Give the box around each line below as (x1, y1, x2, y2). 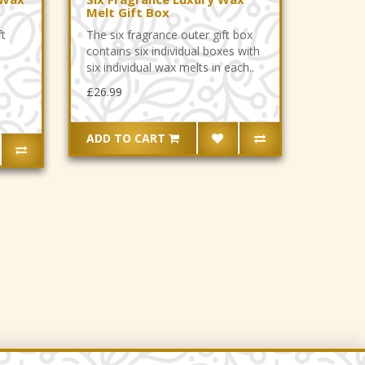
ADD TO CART (86, 130, 166, 146)
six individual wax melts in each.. (86, 59, 254, 75)
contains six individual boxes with (86, 42, 260, 59)
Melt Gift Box (86, 3, 169, 20)
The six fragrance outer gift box (86, 26, 253, 42)
